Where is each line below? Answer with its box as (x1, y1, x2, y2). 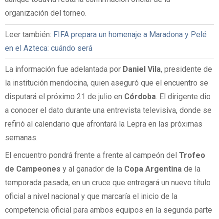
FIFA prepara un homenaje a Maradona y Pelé (53, 29, 207, 39)
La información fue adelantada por (5, 65, 123, 74)
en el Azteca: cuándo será (5, 43, 92, 53)
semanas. (5, 133, 38, 143)
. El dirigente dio (156, 92, 211, 102)
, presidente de (161, 65, 212, 74)
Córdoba (124, 92, 156, 102)
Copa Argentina (124, 164, 182, 174)
